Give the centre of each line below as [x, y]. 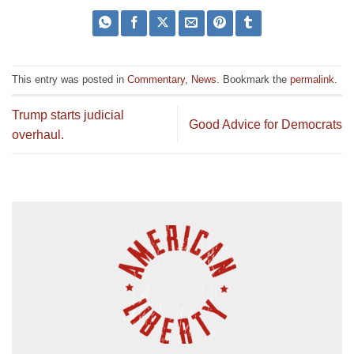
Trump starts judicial [68, 115]
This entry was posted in [70, 79]
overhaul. [38, 134]
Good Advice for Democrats [265, 125]
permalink [312, 79]
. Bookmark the [253, 79]
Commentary [156, 79]
